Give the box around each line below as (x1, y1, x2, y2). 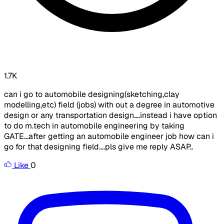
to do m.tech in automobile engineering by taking (4, 120, 184, 131)
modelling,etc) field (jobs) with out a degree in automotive (4, 99, 214, 110)
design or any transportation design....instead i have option (4, 110, 217, 121)
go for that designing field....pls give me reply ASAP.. (4, 141, 193, 152)
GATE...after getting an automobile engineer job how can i (4, 131, 214, 142)
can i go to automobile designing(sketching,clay (4, 89, 179, 100)
